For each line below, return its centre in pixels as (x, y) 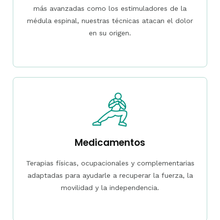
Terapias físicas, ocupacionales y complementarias (110, 163)
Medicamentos (110, 142)
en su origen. (110, 33)
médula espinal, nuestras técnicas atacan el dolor (110, 20)
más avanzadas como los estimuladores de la (110, 8)
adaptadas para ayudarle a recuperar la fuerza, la (110, 175)
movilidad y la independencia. (110, 187)
